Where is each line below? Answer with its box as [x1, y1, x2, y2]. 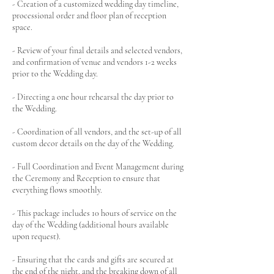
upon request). [12, 231, 61, 242]
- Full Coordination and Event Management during [12, 161, 183, 172]
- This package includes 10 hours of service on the [12, 208, 177, 218]
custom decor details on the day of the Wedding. [12, 138, 174, 149]
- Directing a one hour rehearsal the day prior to [12, 92, 174, 102]
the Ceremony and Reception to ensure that [12, 173, 160, 183]
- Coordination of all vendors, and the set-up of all [12, 127, 182, 137]
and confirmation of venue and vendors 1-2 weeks [12, 57, 177, 67]
